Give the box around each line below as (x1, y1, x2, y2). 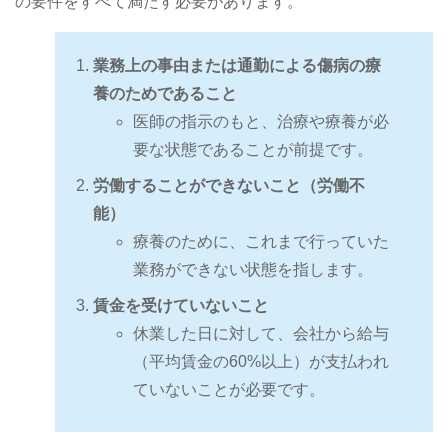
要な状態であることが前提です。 (133, 141, 373, 159)
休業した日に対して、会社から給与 (133, 325, 389, 343)
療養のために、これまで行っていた (133, 233, 389, 251)
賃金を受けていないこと (93, 297, 269, 315)
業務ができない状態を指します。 (133, 261, 373, 279)
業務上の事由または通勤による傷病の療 (93, 57, 381, 75)
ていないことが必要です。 (133, 381, 325, 399)
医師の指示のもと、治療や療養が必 (133, 113, 389, 131)
